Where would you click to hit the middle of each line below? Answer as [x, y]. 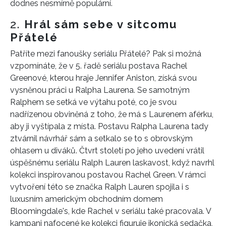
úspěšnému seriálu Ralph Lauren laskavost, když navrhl [112, 163]
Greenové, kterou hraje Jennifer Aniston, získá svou [103, 78]
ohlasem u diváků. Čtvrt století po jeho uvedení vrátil [107, 151]
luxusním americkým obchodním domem [87, 199]
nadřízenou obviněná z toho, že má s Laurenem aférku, [112, 115]
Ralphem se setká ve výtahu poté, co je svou [93, 102]
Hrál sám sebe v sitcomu [101, 24]
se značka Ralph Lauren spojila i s [127, 187]
